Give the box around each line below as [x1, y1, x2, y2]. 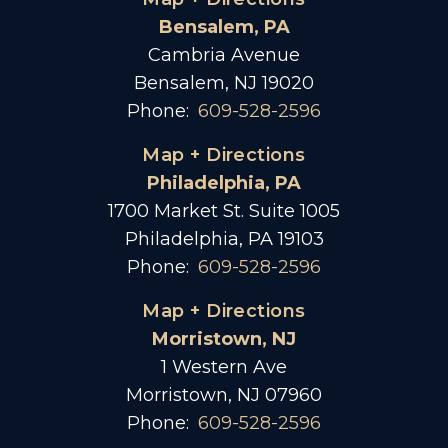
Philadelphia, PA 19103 [124, 228, 324, 250]
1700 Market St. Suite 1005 [108, 200, 340, 222]
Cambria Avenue [148, 44, 300, 66]
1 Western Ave [161, 356, 287, 378]
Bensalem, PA [158, 16, 290, 38]
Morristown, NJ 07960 [126, 384, 322, 406]
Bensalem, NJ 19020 [134, 72, 314, 94]
